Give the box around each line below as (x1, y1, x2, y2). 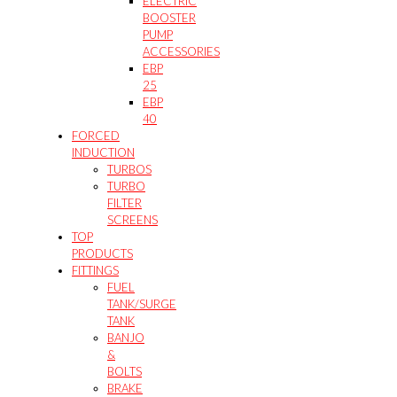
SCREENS (107, 212, 158, 227)
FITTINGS (72, 262, 119, 277)
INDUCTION (72, 144, 135, 160)
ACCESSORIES (143, 43, 220, 58)
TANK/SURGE (107, 296, 176, 311)
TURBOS (107, 161, 152, 176)
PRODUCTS (72, 245, 133, 261)
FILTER (107, 195, 142, 210)
